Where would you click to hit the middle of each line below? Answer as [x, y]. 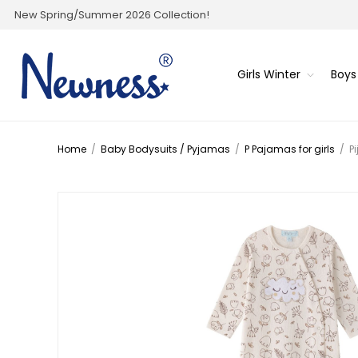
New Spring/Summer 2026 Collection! [112, 14]
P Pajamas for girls [290, 149]
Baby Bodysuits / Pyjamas [165, 149]
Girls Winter [268, 75]
